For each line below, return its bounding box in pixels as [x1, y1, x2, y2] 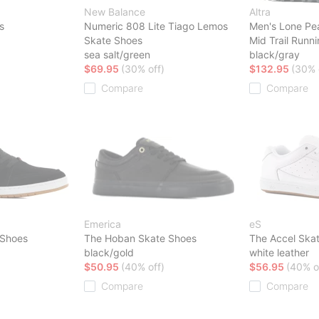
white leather [249, 246, 309, 258]
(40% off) [121, 260, 164, 273]
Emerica [84, 217, 121, 230]
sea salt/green [84, 48, 150, 61]
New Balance [84, 5, 145, 18]
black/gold [84, 246, 134, 258]
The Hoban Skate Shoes [84, 231, 197, 244]
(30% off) [121, 62, 164, 75]
